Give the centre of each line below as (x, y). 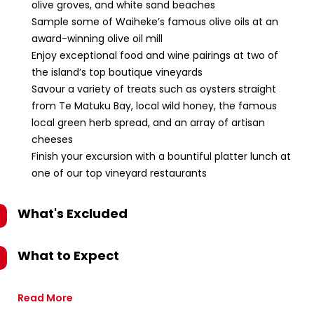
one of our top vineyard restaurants (119, 173)
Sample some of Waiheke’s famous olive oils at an (155, 22)
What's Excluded (73, 213)
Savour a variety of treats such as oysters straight (154, 89)
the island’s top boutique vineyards (117, 72)
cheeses (52, 139)
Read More (45, 298)
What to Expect (68, 255)
